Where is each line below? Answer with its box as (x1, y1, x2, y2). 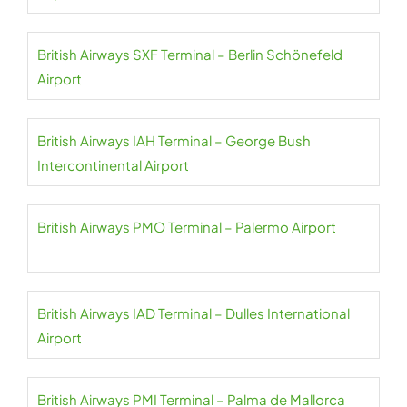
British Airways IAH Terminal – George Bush (37, 132, 311, 149)
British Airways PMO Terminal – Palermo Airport (37, 218, 336, 235)
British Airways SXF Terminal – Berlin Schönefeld (37, 45, 342, 63)
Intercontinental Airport (37, 156, 189, 174)
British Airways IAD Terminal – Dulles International (37, 304, 350, 322)
